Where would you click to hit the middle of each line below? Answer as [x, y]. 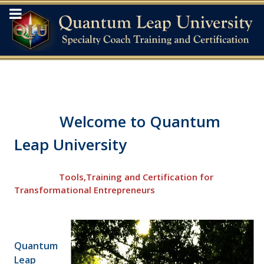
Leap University [70, 144]
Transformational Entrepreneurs [87, 189]
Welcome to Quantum [117, 121]
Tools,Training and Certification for [136, 176]
